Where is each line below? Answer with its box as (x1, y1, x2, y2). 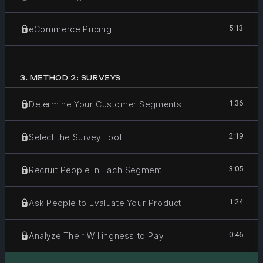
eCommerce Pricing (29, 23, 112, 34)
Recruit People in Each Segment (29, 164, 162, 175)
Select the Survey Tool (29, 131, 122, 142)
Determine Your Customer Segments (29, 99, 182, 109)
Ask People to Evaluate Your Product (29, 197, 181, 208)
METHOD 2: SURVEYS (29, 74, 122, 82)
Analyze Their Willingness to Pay (29, 230, 164, 241)
